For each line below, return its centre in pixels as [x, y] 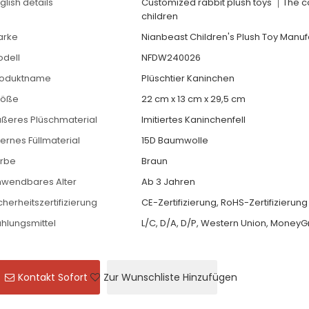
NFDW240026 [171, 57]
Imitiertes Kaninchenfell [194, 119]
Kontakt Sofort [53, 278]
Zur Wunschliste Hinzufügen [170, 278]
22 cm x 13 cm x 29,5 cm [194, 99]
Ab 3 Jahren [169, 181]
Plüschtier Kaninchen [188, 78]
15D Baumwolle [175, 140]
